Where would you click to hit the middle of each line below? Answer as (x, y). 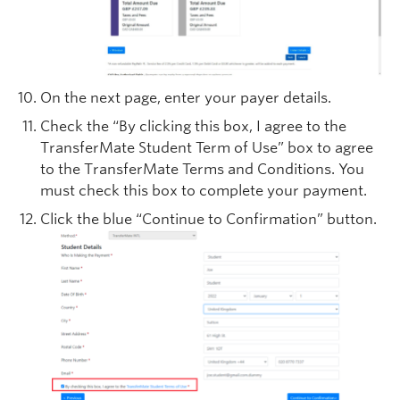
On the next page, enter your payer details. (186, 98)
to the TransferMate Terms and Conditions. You (202, 170)
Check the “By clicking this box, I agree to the (193, 127)
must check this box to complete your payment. (204, 191)
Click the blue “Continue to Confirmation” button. (208, 220)
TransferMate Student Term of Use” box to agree (207, 148)
